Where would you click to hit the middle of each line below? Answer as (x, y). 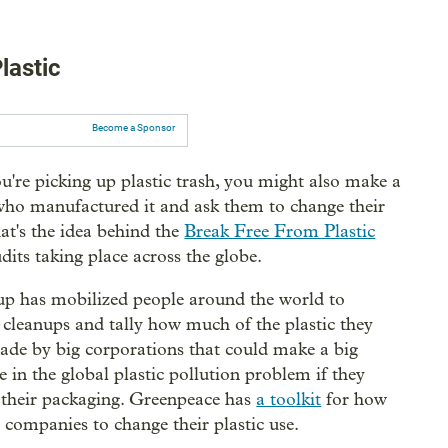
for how (354, 399)
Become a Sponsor (133, 127)
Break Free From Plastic (280, 231)
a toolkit (289, 399)
